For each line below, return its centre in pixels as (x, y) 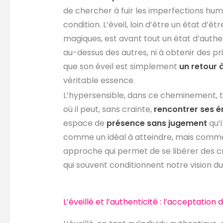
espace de (85, 123)
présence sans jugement (157, 123)
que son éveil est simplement (121, 67)
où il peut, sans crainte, (108, 110)
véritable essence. (99, 81)
